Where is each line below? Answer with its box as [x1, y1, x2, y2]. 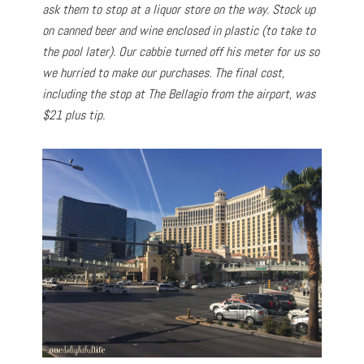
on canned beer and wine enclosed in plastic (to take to [42, 21, 316, 39]
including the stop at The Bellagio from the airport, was [42, 84, 316, 102]
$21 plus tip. [42, 106, 106, 123]
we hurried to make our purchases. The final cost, [42, 63, 285, 81]
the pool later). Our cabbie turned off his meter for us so [42, 42, 320, 60]
